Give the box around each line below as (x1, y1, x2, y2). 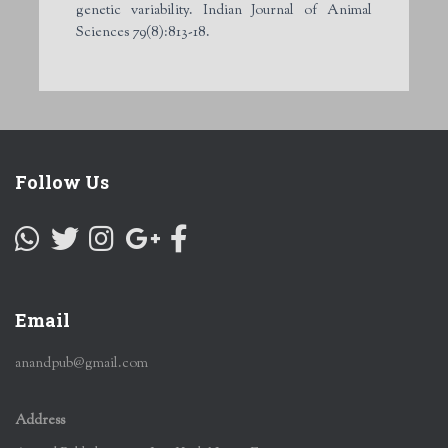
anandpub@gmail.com (15, 354, 148, 375)
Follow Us (15, 169, 109, 194)
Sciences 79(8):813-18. (76, 22, 210, 43)
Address (15, 411, 65, 432)
